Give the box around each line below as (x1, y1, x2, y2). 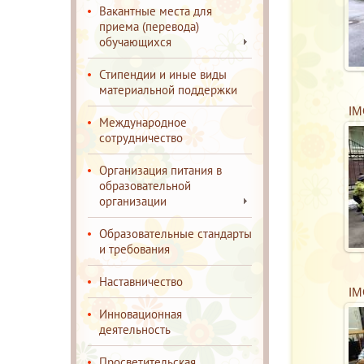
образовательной (99, 178, 191, 193)
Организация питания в (99, 162, 222, 178)
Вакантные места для (99, 3, 212, 19)
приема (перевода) (99, 19, 199, 34)
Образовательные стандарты (99, 226, 252, 241)
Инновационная (99, 306, 182, 322)
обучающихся (99, 34, 171, 50)
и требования (99, 241, 170, 257)
